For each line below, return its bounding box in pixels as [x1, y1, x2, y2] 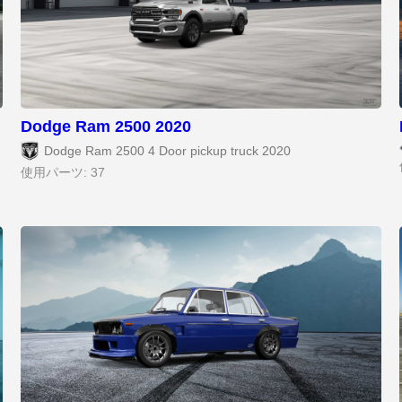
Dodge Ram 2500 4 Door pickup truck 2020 [44, 144, 292, 158]
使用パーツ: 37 [21, 166, 106, 180]
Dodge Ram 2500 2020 [21, 118, 192, 136]
